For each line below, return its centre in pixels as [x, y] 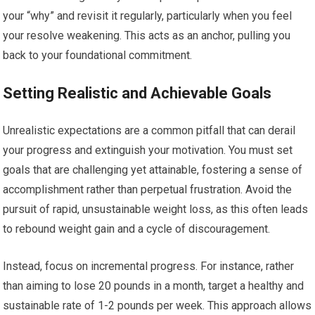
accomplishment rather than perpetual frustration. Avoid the [148, 189]
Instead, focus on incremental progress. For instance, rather [149, 266]
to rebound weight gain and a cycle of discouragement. [137, 229]
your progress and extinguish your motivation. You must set [148, 150]
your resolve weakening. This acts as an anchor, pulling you [147, 36]
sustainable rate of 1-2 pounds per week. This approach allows [157, 306]
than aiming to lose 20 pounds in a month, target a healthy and [154, 286]
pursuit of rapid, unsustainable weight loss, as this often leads [156, 209]
